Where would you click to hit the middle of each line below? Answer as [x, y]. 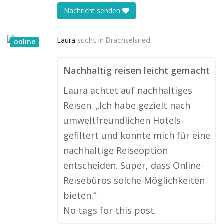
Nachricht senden [93, 11]
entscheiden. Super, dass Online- [134, 165]
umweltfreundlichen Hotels [122, 120]
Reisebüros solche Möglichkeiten [134, 180]
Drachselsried [128, 41]
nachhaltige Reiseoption [116, 150]
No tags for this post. [110, 210]
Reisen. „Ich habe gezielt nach [127, 105]
